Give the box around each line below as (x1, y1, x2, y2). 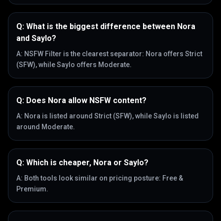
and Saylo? (16, 34, 56, 43)
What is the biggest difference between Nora (26, 22, 195, 31)
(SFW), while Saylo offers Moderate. (16, 61, 132, 69)
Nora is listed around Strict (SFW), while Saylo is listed (24, 112, 199, 120)
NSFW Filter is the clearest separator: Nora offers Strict (24, 50, 202, 58)
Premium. (16, 185, 48, 193)
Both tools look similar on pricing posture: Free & (24, 174, 183, 182)
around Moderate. (16, 123, 75, 131)
